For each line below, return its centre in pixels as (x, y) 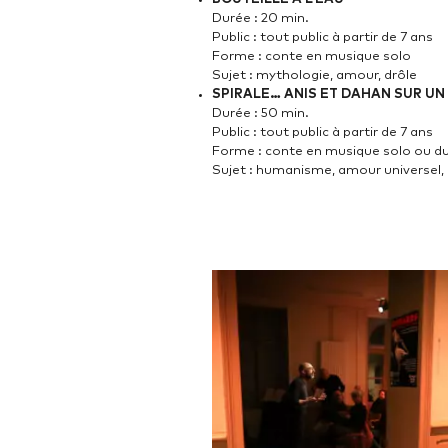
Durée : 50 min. (260, 114)
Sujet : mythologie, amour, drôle (314, 76)
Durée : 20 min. (260, 19)
